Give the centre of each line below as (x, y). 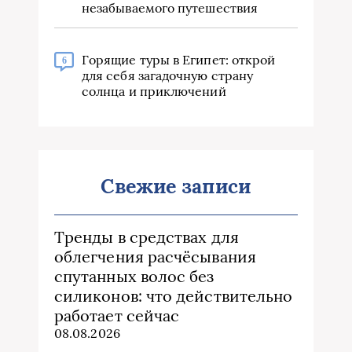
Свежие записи (176, 187)
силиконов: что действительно (174, 296)
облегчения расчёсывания (155, 257)
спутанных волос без (134, 277)
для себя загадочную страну (168, 76)
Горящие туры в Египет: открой (179, 60)
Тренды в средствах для (147, 237)
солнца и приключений (154, 92)
